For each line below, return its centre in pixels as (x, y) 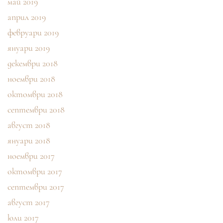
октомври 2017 (35, 171)
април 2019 (27, 17)
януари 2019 (29, 48)
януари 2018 (29, 141)
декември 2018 (33, 63)
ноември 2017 (31, 156)
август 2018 (29, 125)
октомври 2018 (35, 94)
